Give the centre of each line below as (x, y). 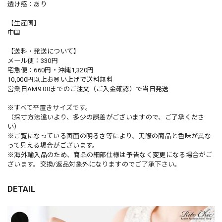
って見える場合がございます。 (53, 145)
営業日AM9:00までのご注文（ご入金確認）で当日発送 (88, 89)
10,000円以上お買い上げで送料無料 (60, 79)
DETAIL (21, 189)
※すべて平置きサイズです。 (50, 108)
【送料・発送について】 (44, 51)
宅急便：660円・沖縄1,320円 (51, 70)
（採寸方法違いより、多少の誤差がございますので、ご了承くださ (106, 117)
